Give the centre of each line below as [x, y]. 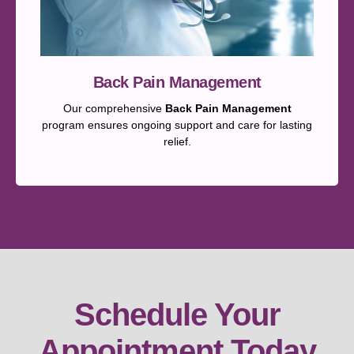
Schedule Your [177, 315]
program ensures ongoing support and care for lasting [177, 124]
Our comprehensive [114, 108]
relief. [177, 141]
